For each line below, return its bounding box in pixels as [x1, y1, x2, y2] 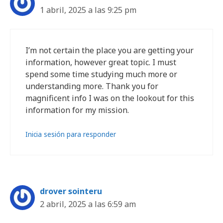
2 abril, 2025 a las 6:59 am [40, 199, 136, 210]
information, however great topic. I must [25, 57, 176, 68]
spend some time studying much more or [25, 69, 177, 80]
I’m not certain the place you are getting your [25, 45, 194, 56]
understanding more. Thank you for [25, 81, 158, 92]
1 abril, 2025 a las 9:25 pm [40, 4, 136, 15]
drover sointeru [40, 186, 102, 197]
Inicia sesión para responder [25, 129, 116, 139]
